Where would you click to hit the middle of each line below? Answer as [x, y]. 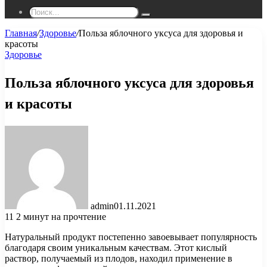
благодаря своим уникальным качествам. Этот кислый [116, 247]
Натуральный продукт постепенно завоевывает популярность [131, 237]
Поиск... [160, 19]
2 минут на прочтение [61, 216]
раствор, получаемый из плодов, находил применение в [119, 258]
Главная [21, 33]
